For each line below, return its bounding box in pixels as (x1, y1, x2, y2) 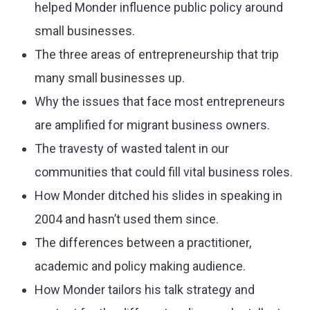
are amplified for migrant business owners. (35, 117, 270, 132)
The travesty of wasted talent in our (35, 140, 229, 156)
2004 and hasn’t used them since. (35, 211, 219, 226)
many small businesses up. (35, 70, 185, 85)
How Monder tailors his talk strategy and (35, 282, 255, 297)
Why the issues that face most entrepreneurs (35, 93, 285, 109)
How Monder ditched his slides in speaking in (35, 188, 282, 203)
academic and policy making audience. (35, 258, 246, 273)
